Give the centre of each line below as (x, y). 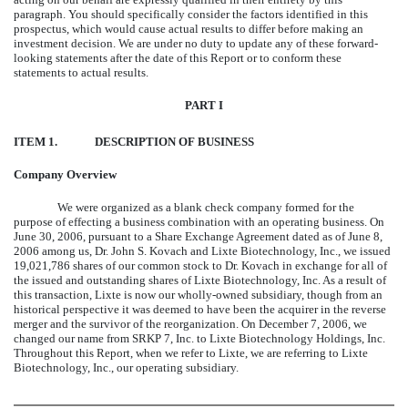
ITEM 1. (36, 141)
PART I (204, 105)
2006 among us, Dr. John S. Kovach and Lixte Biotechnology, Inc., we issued (202, 250)
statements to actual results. (81, 72)
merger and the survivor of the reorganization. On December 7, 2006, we (190, 323)
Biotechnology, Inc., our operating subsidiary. (126, 367)
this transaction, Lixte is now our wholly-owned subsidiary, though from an (198, 294)
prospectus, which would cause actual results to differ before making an (189, 28)
